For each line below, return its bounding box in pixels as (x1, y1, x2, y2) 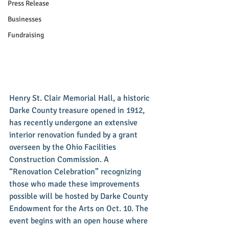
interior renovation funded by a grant (9, 129, 140, 140)
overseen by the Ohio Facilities (9, 142, 118, 152)
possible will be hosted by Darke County (9, 191, 150, 201)
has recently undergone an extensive (9, 117, 140, 128)
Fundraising (8, 31, 44, 39)
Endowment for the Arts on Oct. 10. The (9, 203, 150, 214)
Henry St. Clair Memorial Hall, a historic (9, 93, 152, 103)
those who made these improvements (9, 178, 142, 189)
